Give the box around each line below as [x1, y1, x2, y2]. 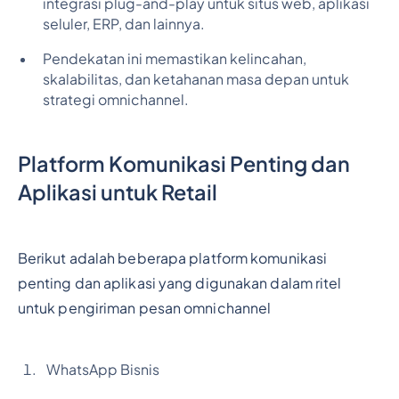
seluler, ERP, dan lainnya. [42, 15, 205, 34]
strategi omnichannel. [42, 91, 189, 110]
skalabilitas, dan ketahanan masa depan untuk [42, 70, 349, 89]
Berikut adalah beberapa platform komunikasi [17, 248, 328, 267]
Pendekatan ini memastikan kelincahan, [42, 50, 306, 69]
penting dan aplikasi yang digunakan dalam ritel [17, 273, 342, 292]
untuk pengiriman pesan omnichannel [17, 298, 272, 317]
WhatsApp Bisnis [45, 360, 159, 379]
